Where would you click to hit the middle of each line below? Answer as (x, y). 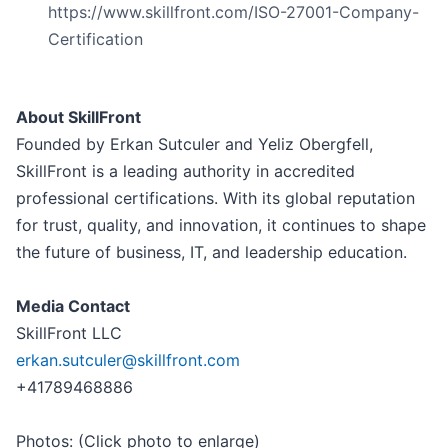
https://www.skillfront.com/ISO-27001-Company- (233, 12)
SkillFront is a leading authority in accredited (185, 171)
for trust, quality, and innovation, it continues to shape (221, 225)
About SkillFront (78, 117)
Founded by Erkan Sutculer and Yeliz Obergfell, (194, 144)
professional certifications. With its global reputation (215, 198)
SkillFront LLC (69, 333)
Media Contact (73, 306)
